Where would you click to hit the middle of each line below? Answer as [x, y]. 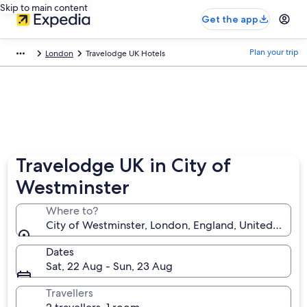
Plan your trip [274, 52]
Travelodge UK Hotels [125, 53]
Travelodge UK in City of [124, 165]
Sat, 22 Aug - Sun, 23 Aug [110, 266]
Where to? [72, 211]
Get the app [230, 19]
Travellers [70, 293]
